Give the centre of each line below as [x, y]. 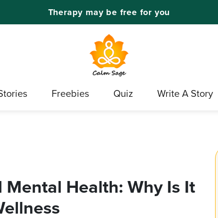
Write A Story [185, 93]
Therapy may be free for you [109, 12]
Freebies [70, 93]
